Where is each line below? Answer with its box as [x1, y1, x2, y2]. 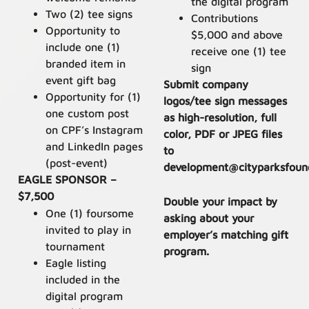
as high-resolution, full [163, 111, 277, 124]
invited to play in [46, 223, 132, 236]
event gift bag [46, 73, 117, 86]
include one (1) [46, 40, 121, 53]
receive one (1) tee [190, 45, 286, 58]
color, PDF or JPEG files [163, 128, 282, 141]
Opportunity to [46, 23, 121, 37]
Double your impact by [163, 195, 277, 208]
